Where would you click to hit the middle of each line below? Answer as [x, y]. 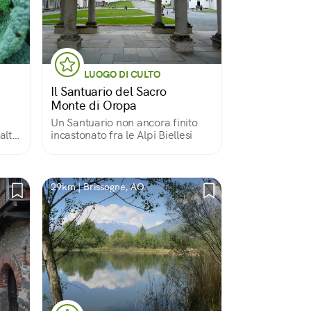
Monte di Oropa [94, 105]
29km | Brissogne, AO [98, 187]
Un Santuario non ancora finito [124, 123]
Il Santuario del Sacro [109, 91]
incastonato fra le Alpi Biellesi [121, 135]
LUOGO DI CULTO [122, 74]
